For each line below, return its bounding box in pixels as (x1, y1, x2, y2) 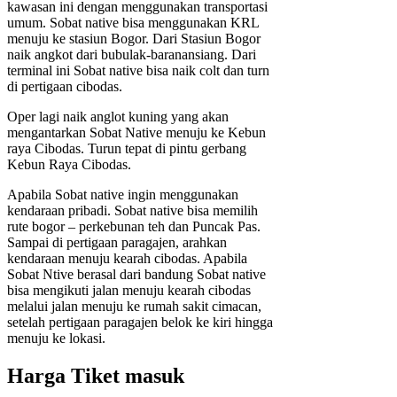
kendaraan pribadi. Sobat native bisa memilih (7, 202, 258, 218)
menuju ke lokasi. (7, 330, 105, 346)
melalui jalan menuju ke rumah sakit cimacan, (7, 298, 261, 314)
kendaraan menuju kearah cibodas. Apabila (7, 250, 247, 266)
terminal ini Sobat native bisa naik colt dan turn (7, 62, 269, 78)
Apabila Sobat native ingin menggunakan (7, 186, 238, 202)
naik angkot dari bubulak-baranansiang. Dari (7, 46, 256, 62)
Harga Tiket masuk (7, 363, 184, 387)
